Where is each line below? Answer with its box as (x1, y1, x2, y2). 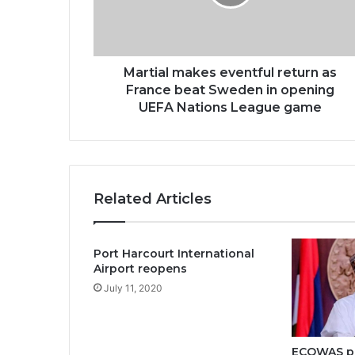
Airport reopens (94, 261, 187, 276)
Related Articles (94, 190, 212, 208)
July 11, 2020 (104, 282, 162, 294)
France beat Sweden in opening (126, 82, 334, 97)
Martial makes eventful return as (124, 65, 337, 80)
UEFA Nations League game (139, 100, 322, 115)
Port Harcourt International (94, 246, 254, 261)
